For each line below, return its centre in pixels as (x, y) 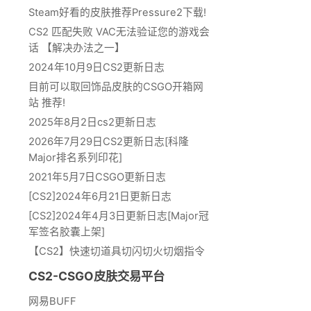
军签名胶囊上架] (67, 232)
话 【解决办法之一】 (77, 48)
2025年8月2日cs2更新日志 (92, 122)
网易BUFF (52, 302)
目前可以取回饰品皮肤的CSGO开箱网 (116, 86)
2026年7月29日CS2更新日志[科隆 (109, 141)
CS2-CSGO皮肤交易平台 (96, 276)
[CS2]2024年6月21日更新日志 (100, 196)
